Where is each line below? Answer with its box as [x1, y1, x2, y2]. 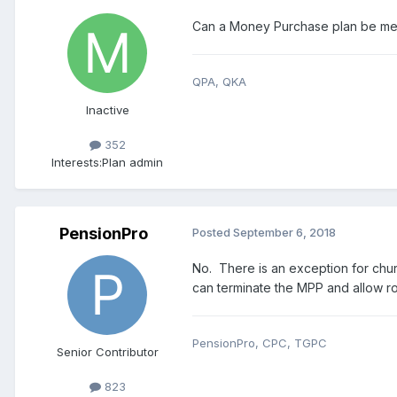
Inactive [85, 103, 129, 118]
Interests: [51, 154, 102, 169]
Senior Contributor [56, 344, 159, 359]
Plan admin [102, 154, 163, 169]
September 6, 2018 [233, 224, 336, 239]
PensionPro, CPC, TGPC [192, 335, 327, 350]
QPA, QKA [192, 74, 246, 90]
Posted [192, 224, 233, 239]
